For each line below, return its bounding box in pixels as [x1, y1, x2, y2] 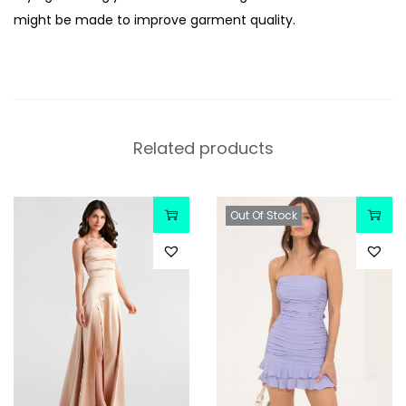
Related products [132, 137, 274, 160]
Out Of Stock [229, 208, 297, 224]
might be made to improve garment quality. [14, 11, 295, 30]
